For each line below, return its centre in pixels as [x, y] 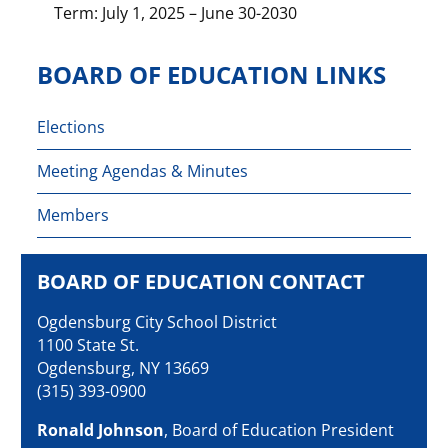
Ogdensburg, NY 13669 [123, 367]
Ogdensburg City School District [157, 321]
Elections [71, 126]
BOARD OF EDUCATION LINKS [212, 75]
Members [73, 214]
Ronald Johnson [101, 429]
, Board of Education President [279, 429]
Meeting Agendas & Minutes [143, 170]
